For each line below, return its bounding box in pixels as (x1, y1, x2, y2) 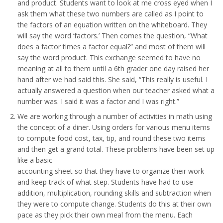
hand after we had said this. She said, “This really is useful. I (17, 74, 208, 84)
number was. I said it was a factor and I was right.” (17, 96, 179, 106)
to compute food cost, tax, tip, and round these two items (17, 133, 206, 143)
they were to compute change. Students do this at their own (17, 199, 211, 209)
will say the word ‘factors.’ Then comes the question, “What (17, 30, 208, 40)
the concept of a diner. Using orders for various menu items (17, 122, 210, 132)
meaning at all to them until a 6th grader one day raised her (17, 63, 209, 73)
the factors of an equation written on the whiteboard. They (17, 19, 207, 29)
